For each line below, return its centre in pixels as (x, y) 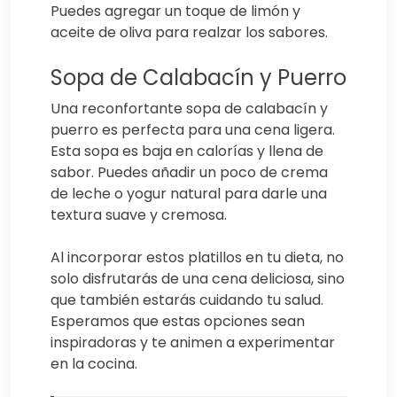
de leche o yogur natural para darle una (189, 193)
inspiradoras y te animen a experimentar (193, 342)
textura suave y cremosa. (139, 214)
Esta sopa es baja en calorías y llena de (187, 151)
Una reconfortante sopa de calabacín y (189, 108)
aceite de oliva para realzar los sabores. (189, 32)
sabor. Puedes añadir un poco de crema (189, 172)
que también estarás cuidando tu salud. (187, 300)
